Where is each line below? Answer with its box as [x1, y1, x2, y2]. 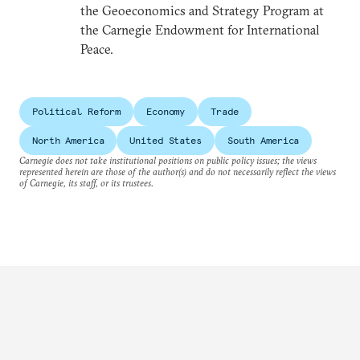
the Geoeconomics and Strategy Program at [80, 2, 324, 18]
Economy [146, 105, 186, 117]
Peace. [80, 41, 113, 57]
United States [129, 134, 202, 146]
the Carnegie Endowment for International [80, 22, 320, 38]
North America [32, 134, 104, 146]
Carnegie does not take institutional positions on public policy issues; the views [19, 154, 317, 166]
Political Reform [32, 105, 121, 117]
